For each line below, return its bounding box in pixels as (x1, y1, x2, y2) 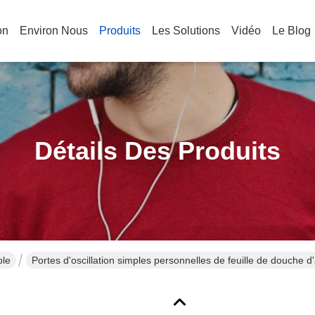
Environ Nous (20, 25, 88, 37)
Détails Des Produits (34, 136, 281, 165)
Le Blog (272, 25, 311, 37)
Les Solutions (152, 25, 220, 37)
